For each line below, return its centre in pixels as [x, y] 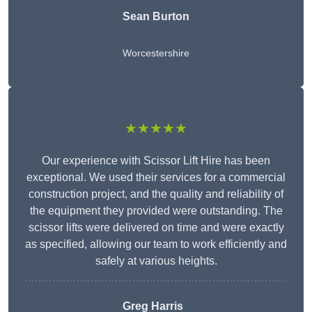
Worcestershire [156, 53]
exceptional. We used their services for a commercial [156, 178]
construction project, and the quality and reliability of [156, 194]
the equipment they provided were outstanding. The [156, 211]
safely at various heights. [156, 261]
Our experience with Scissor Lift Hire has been [156, 161]
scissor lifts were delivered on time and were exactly [156, 228]
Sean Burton [156, 17]
